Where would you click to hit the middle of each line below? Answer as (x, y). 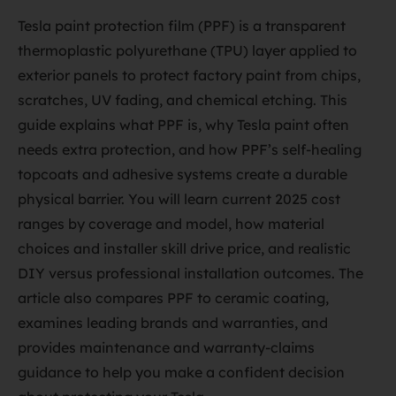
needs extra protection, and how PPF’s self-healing (190, 149)
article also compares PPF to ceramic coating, (173, 298)
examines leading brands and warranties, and (173, 323)
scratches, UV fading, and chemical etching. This (183, 100)
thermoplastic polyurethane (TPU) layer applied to (187, 50)
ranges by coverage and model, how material (171, 224)
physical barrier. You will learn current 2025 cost (179, 199)
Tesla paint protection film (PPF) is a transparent (182, 26)
